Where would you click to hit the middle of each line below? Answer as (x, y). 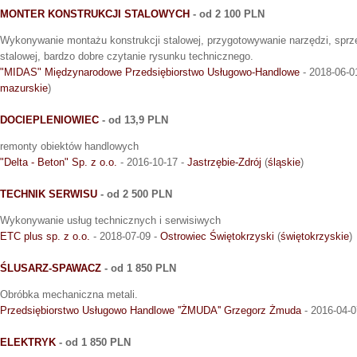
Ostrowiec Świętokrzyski (217, 236)
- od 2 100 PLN (227, 14)
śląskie (284, 162)
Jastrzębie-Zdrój (224, 162)
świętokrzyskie (315, 236)
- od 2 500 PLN (135, 194)
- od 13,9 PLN (133, 120)
